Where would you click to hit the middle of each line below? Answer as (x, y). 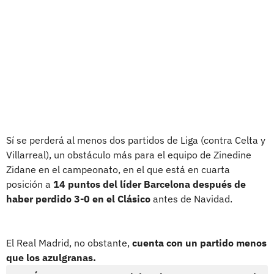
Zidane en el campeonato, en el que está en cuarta (118, 169)
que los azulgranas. (51, 257)
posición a (30, 184)
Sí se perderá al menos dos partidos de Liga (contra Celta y (136, 140)
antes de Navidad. (191, 198)
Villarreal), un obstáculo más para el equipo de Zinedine (129, 154)
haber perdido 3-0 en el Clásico (78, 198)
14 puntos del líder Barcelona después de (150, 184)
